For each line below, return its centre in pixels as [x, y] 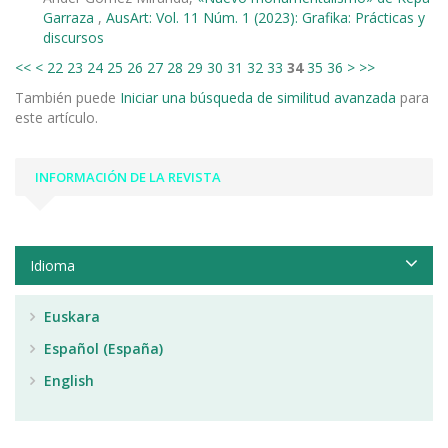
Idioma [52, 265]
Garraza [70, 17]
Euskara [70, 316]
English [67, 380]
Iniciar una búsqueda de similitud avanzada [258, 97]
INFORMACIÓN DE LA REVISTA [128, 176]
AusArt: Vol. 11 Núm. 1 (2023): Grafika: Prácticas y [265, 17]
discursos [73, 37]
